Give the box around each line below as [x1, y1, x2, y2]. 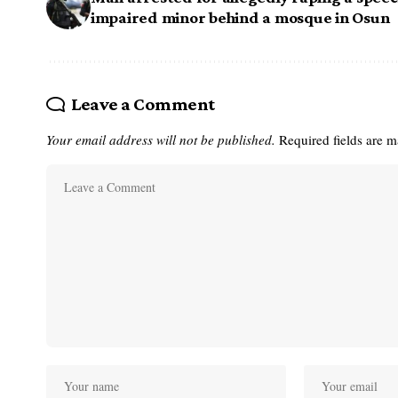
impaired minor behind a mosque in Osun [91, 7, 390, 27]
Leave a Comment [70, 92, 215, 115]
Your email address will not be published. [46, 130, 275, 148]
